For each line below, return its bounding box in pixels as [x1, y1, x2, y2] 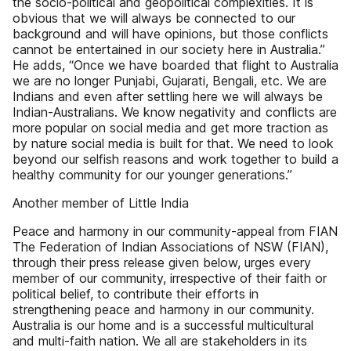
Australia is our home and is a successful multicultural [13, 317, 313, 333]
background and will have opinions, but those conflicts [13, 26, 328, 42]
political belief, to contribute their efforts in [13, 286, 259, 302]
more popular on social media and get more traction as [13, 120, 328, 136]
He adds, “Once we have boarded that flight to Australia [13, 57, 338, 73]
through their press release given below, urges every [13, 255, 311, 270]
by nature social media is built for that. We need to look [13, 136, 334, 151]
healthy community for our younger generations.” [13, 167, 292, 183]
